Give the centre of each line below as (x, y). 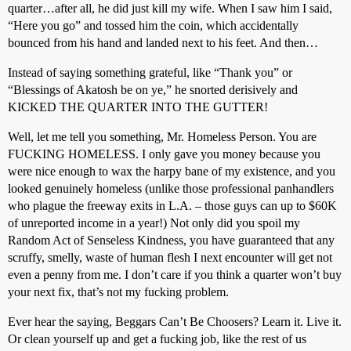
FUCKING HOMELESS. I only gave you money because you (164, 154)
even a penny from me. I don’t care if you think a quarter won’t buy (175, 275)
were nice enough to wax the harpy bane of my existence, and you (172, 171)
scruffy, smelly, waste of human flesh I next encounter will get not (170, 257)
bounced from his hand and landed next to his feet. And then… (163, 43)
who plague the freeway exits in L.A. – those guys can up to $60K (172, 206)
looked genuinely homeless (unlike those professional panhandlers (171, 188)
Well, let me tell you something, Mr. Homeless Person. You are (162, 137)
